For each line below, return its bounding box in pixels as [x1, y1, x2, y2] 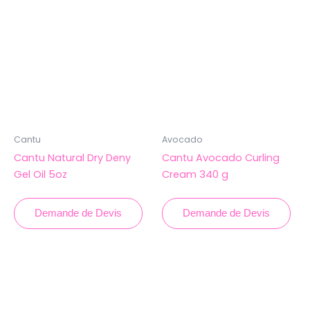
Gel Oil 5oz [14, 167, 67, 181]
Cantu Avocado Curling [162, 150, 280, 165]
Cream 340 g [162, 167, 228, 181]
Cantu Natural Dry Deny [14, 150, 131, 165]
